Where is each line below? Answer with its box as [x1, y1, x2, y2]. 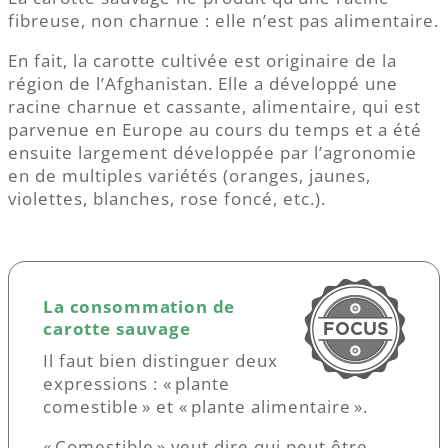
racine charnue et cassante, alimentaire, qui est [8, 95, 421, 119]
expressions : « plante [43, 371, 230, 395]
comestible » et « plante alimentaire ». [43, 394, 368, 418]
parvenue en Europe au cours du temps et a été [8, 118, 422, 142]
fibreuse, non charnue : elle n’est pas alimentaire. [8, 9, 439, 33]
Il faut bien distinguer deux [43, 348, 278, 372]
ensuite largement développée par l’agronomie [8, 141, 417, 165]
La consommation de [43, 295, 236, 319]
